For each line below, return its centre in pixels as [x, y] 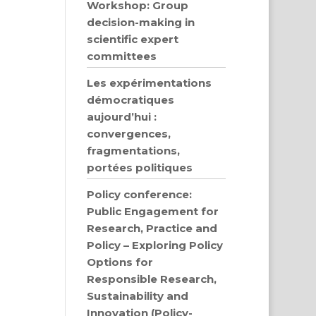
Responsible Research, [152, 279]
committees [122, 56]
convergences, [129, 134]
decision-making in [141, 22]
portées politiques [140, 168]
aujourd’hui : [122, 117]
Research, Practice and [152, 228]
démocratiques [131, 100]
